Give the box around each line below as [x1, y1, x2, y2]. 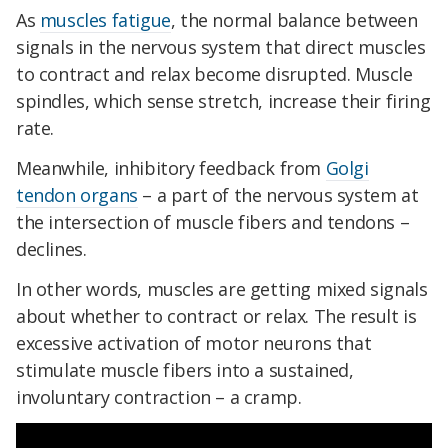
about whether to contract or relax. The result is [16, 303, 417, 328]
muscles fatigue [39, 8, 171, 33]
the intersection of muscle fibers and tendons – [16, 209, 410, 234]
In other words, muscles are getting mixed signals [16, 276, 428, 301]
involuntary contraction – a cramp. [16, 384, 302, 409]
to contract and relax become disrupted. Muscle [16, 62, 413, 87]
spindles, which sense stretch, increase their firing [16, 89, 431, 114]
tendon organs [16, 182, 138, 207]
